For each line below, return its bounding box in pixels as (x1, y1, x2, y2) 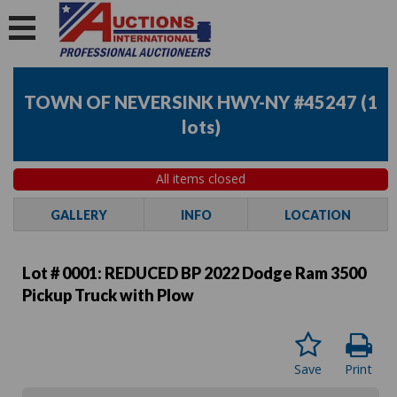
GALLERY (50, 206, 107, 222)
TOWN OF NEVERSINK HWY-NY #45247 (24, 91, 357, 113)
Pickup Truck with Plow (22, 284, 194, 305)
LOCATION (284, 206, 352, 222)
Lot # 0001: (22, 262, 105, 283)
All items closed (156, 170, 245, 188)
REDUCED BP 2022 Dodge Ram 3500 (105, 262, 366, 283)
